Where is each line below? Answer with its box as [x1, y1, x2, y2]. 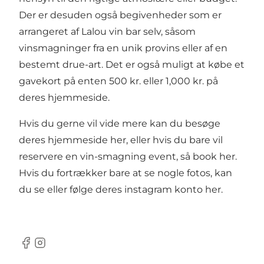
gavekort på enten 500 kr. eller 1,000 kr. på [19, 75, 218, 87]
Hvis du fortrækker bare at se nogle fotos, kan [19, 167, 232, 179]
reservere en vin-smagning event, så [19, 151, 193, 163]
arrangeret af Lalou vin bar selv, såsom [19, 26, 196, 38]
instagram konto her [124, 184, 221, 196]
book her [193, 151, 235, 163]
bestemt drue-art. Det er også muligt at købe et [19, 59, 245, 71]
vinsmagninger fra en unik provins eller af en [19, 42, 227, 54]
